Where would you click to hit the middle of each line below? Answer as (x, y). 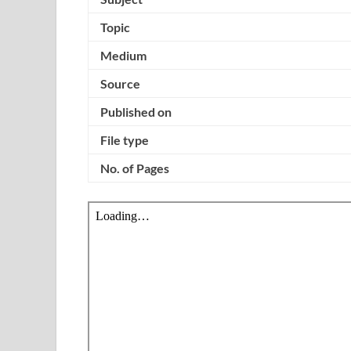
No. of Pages (135, 168)
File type (125, 140)
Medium (123, 55)
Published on (137, 112)
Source (120, 83)
